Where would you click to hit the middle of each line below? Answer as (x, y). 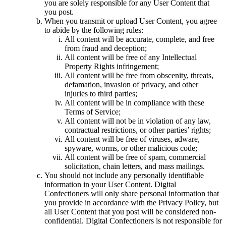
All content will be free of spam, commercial (135, 157)
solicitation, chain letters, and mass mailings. (135, 166)
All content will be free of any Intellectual (131, 57)
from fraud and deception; (106, 48)
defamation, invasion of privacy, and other (131, 84)
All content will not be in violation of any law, (138, 121)
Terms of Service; (93, 111)
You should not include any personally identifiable (124, 175)
